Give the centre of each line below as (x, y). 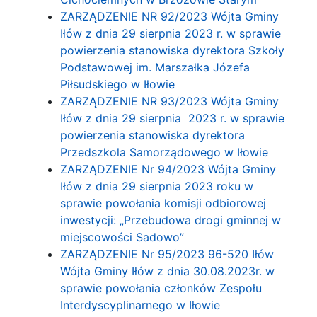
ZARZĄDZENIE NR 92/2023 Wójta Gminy (170, 16)
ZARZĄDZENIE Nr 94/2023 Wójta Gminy (168, 169)
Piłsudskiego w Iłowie (118, 84)
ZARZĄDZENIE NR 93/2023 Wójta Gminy (170, 101)
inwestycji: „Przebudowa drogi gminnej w (171, 220)
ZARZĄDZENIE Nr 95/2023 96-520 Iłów (167, 254)
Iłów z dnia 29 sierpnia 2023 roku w (157, 186)
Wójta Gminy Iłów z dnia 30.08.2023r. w (168, 271)
